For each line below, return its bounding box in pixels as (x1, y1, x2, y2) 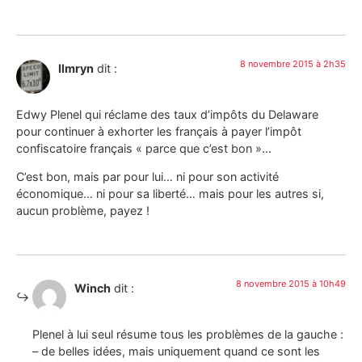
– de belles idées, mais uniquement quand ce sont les (32, 343, 320, 358)
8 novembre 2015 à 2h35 (240, 58, 346, 70)
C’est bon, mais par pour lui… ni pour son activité (16, 170, 279, 184)
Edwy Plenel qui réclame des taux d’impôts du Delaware (16, 107, 318, 121)
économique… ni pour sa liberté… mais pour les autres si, (16, 187, 324, 201)
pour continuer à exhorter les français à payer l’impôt (16, 124, 301, 138)
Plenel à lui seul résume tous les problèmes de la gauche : (32, 326, 343, 341)
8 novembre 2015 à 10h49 (236, 278, 346, 290)
